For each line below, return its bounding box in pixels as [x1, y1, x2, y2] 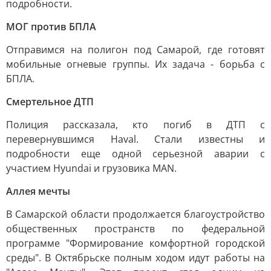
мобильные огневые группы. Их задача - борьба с [6, 57, 265, 71]
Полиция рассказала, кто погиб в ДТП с [6, 118, 265, 131]
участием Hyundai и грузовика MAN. [6, 162, 177, 175]
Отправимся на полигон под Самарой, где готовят [6, 43, 265, 56]
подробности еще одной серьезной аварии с [6, 147, 265, 160]
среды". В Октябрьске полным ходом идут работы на [6, 251, 265, 264]
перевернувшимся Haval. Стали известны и [6, 132, 265, 146]
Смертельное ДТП [6, 95, 94, 108]
